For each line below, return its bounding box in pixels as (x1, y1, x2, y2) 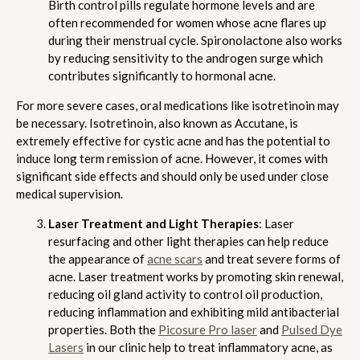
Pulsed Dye (281, 321, 342, 337)
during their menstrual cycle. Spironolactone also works (48, 32, 342, 47)
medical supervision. (16, 186, 123, 201)
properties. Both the (48, 321, 158, 337)
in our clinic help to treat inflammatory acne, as (84, 339, 333, 354)
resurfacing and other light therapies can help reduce (48, 233, 329, 248)
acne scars (147, 251, 202, 266)
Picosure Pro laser (158, 321, 257, 337)
